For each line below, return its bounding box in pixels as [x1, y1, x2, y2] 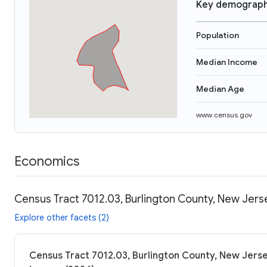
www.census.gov [196, 110, 252, 119]
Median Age [196, 83, 244, 94]
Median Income [196, 57, 257, 67]
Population [196, 30, 239, 41]
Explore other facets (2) [15, 212, 109, 223]
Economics [14, 153, 79, 169]
